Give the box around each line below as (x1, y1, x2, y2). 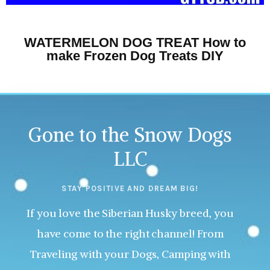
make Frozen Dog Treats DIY (46, 48, 224, 64)
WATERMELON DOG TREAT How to (24, 35, 246, 51)
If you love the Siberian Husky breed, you (27, 206, 234, 221)
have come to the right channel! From (36, 227, 224, 241)
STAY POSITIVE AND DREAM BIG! (61, 184, 199, 193)
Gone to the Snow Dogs (28, 123, 232, 148)
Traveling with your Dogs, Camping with (29, 247, 231, 262)
